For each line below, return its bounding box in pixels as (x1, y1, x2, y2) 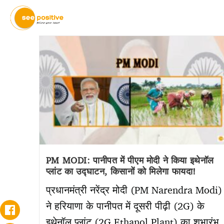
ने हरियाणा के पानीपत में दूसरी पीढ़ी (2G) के (45, 199, 204, 212)
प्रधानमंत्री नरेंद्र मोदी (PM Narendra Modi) (45, 183, 222, 196)
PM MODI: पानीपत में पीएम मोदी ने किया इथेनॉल (45, 154, 214, 166)
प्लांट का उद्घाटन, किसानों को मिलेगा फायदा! (45, 165, 196, 177)
